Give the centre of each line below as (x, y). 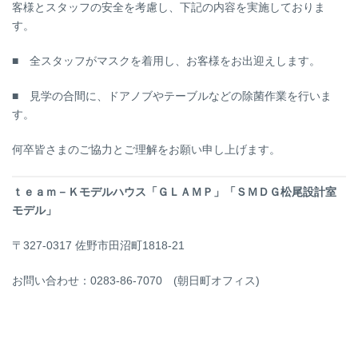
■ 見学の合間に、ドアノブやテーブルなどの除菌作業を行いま (172, 95)
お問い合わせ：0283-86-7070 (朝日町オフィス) (136, 280)
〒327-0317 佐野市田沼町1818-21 (98, 245)
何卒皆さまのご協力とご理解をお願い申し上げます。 (146, 149)
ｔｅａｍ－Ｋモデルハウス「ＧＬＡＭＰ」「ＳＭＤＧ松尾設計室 (174, 191)
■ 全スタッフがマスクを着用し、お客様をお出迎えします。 (166, 60)
